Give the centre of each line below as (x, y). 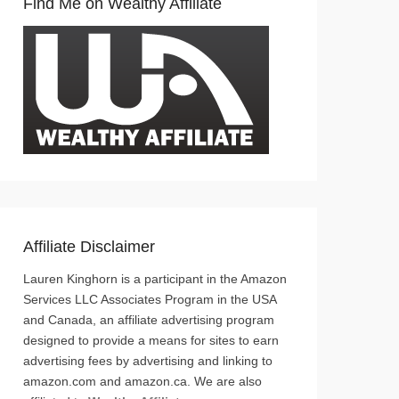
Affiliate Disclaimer (89, 246)
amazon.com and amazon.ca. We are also (142, 381)
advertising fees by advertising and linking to (148, 360)
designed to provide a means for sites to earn (151, 340)
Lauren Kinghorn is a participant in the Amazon (155, 278)
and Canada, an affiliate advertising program (149, 319)
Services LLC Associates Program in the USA (150, 299)
